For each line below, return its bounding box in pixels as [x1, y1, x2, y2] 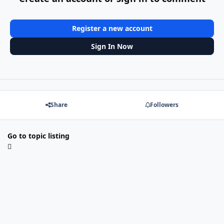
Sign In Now [91, 41, 133, 51]
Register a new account [71, 23, 152, 33]
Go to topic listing [7, 130, 69, 140]
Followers [149, 100, 178, 109]
